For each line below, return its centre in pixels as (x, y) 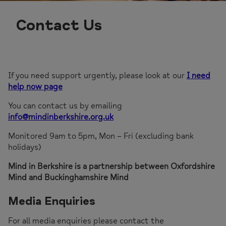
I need (199, 76)
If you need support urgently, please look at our (97, 76)
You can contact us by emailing (65, 106)
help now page (35, 87)
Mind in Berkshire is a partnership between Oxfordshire (111, 166)
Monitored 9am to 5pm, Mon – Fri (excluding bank (101, 136)
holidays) (25, 147)
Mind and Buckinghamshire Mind (68, 178)
